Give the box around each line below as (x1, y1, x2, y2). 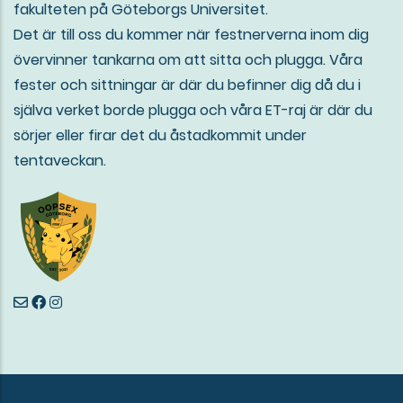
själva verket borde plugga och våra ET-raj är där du (13, 100, 372, 121)
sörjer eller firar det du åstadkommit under (13, 125, 307, 147)
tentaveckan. (13, 150, 106, 172)
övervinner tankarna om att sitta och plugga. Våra (13, 49, 363, 71)
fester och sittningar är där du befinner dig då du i (13, 75, 361, 96)
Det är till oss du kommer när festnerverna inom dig (13, 24, 369, 46)
